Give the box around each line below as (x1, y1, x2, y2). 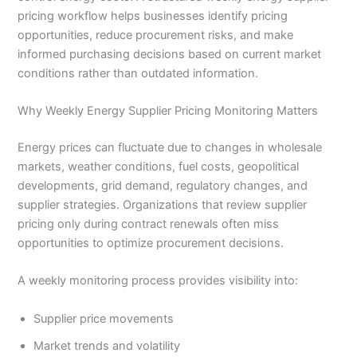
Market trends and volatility (33, 338, 181, 353)
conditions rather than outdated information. (18, 65, 259, 80)
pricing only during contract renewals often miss (18, 216, 280, 231)
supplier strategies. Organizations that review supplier (18, 197, 308, 212)
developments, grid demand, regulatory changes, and (18, 178, 308, 193)
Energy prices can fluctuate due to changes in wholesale (18, 139, 323, 155)
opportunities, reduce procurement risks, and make (18, 27, 294, 42)
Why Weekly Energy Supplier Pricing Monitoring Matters (18, 104, 319, 119)
